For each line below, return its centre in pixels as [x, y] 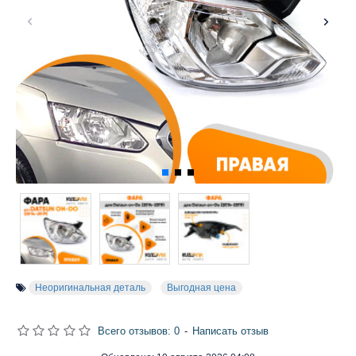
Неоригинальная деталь [90, 287]
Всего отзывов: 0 [138, 331]
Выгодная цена [201, 287]
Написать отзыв [230, 331]
